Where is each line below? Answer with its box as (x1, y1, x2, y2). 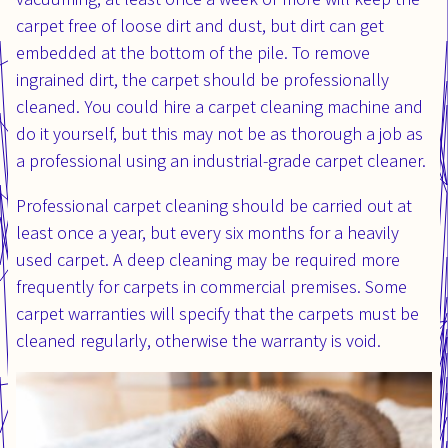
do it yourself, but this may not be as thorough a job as (16, 121, 423, 145)
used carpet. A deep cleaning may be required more (16, 247, 400, 271)
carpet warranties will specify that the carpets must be (16, 301, 419, 325)
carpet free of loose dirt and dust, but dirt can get (16, 13, 384, 37)
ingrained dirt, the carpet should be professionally (16, 67, 389, 91)
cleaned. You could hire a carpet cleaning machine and (16, 94, 423, 118)
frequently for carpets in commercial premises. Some (16, 274, 407, 298)
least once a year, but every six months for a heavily (16, 220, 399, 244)
